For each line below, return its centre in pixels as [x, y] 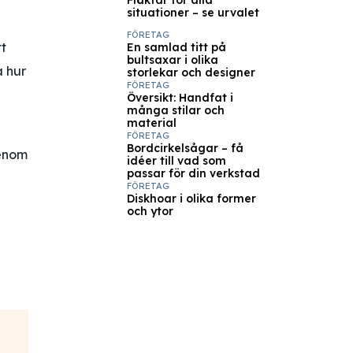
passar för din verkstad [193, 173]
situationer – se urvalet [193, 13]
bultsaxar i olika [172, 60]
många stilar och [175, 110]
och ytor [150, 211]
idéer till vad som [176, 161]
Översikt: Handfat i [180, 98]
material [151, 123]
